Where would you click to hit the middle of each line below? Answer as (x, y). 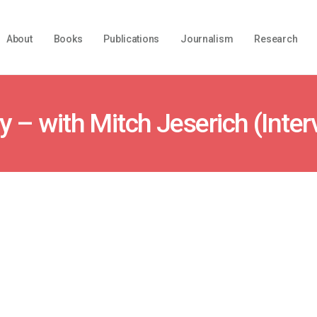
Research (276, 39)
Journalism (207, 39)
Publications (132, 39)
